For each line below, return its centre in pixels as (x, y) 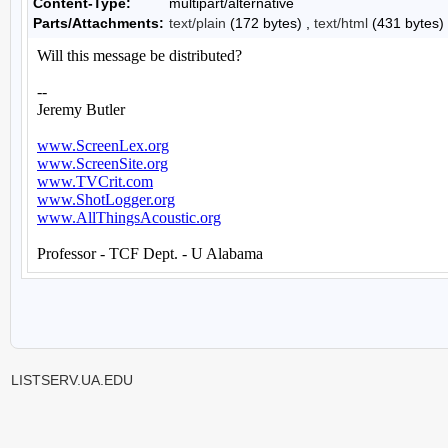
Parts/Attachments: (98, 23)
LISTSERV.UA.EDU (72, 380)
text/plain (197, 23)
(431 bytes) (406, 23)
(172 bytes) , (270, 23)
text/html (341, 23)
